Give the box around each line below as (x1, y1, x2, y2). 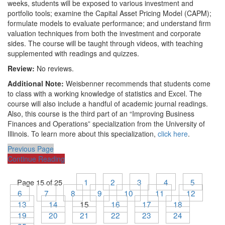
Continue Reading (8, 154, 65, 164)
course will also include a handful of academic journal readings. (8, 98, 210, 108)
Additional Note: (8, 78, 64, 88)
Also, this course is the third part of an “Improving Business (8, 108, 194, 119)
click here (158, 129, 188, 139)
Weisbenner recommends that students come (64, 78, 210, 88)
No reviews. (37, 63, 74, 73)
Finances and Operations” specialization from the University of (8, 119, 205, 129)
